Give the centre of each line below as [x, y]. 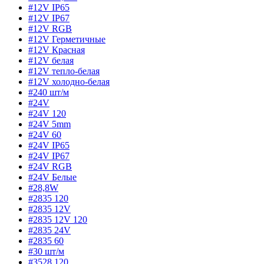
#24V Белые [52, 177]
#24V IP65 [49, 146]
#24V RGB [50, 167]
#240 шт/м [49, 93]
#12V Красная [57, 50]
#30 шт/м [46, 252]
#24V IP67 [49, 156]
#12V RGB [50, 29]
